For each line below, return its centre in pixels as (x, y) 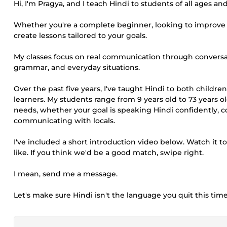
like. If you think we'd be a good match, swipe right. (109, 153)
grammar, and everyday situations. (77, 67)
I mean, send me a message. (66, 174)
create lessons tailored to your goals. (80, 35)
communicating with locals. (64, 121)
